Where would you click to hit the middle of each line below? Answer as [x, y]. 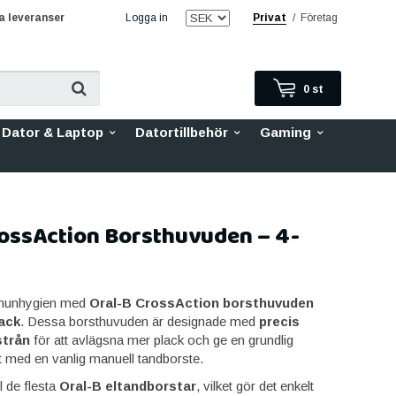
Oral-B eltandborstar [127, 386]
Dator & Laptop [53, 132]
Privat [270, 18]
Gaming [286, 132]
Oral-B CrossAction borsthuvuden [201, 303]
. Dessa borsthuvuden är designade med [139, 321]
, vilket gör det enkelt [255, 386]
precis [279, 321]
